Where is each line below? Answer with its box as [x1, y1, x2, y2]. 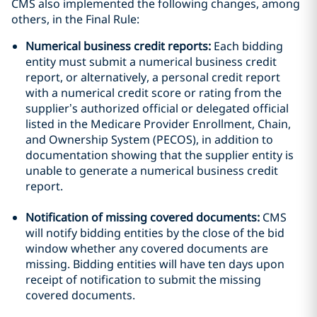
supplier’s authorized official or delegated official [25, 100, 289, 116]
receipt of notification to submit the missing [25, 272, 261, 287]
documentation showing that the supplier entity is [25, 147, 294, 163]
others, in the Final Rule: [11, 11, 139, 27]
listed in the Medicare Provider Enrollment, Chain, [25, 116, 291, 132]
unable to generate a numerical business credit [25, 163, 278, 178]
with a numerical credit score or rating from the [25, 85, 282, 100]
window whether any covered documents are [25, 241, 268, 256]
